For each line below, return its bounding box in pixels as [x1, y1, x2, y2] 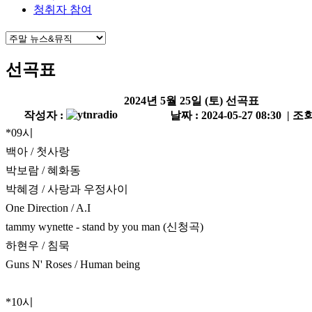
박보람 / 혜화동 [6, 164, 81, 177]
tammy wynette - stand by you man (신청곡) [6, 221, 203, 233]
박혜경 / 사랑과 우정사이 [6, 183, 128, 196]
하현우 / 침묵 [6, 240, 70, 252]
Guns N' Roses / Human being [6, 258, 140, 271]
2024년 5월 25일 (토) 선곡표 [124, 95, 259, 107]
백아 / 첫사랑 [6, 146, 72, 158]
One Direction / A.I [6, 202, 91, 214]
